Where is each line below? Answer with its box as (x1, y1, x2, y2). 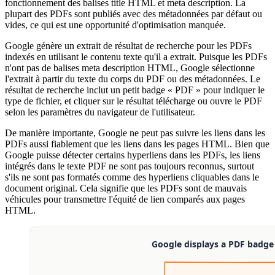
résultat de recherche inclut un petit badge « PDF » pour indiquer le (5, 84, 265, 95)
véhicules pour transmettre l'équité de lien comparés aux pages (5, 193, 245, 204)
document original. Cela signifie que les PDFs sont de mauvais (5, 182, 247, 193)
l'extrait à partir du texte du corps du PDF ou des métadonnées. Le (5, 73, 260, 84)
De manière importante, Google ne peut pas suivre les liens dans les (5, 127, 265, 138)
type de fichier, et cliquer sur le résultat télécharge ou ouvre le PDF (5, 95, 262, 106)
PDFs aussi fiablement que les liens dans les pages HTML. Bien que (5, 138, 269, 149)
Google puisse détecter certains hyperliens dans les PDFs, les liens (5, 149, 260, 160)
